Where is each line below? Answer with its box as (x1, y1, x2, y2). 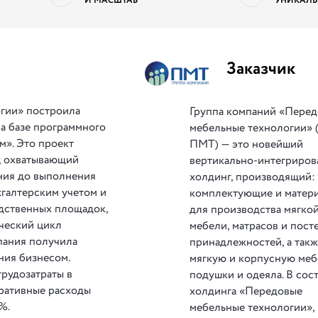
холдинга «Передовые (190, 283, 303, 300)
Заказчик (226, 57, 296, 82)
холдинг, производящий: (190, 169, 316, 185)
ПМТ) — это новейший (190, 136, 304, 153)
